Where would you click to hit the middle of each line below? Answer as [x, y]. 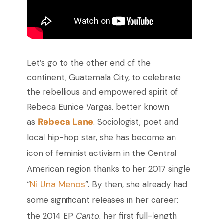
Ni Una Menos [57, 185]
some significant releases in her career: [102, 200]
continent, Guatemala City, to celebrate [104, 77]
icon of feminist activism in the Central [101, 153]
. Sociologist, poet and [136, 122]
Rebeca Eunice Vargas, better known [98, 107]
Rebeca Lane [65, 122]
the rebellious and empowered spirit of [102, 92]
